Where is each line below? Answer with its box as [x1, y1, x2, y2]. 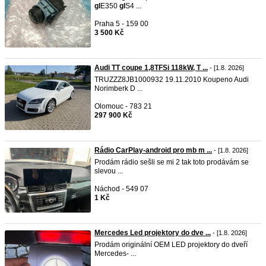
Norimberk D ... [94, 84, 142, 93]
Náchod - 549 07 [94, 185, 148, 193]
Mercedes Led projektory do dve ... [94, 229, 211, 237]
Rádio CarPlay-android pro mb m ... [94, 146, 212, 154]
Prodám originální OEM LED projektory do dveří [94, 240, 248, 249]
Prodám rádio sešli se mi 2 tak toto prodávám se [94, 158, 249, 166]
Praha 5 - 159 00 [94, 20, 148, 28]
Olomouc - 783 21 [94, 102, 152, 110]
